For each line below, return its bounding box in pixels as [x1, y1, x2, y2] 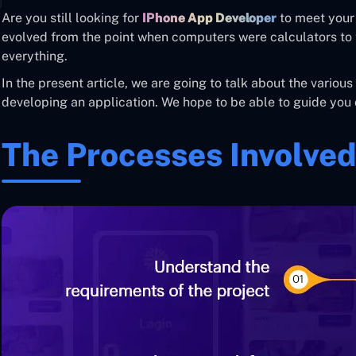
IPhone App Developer [142, 10, 277, 25]
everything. [2, 48, 68, 64]
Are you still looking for [2, 10, 142, 25]
